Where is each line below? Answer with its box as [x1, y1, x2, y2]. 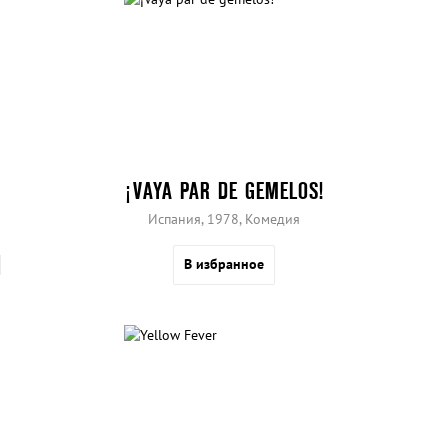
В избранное [184, 255, 264, 274]
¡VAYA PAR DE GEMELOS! [124, 178, 324, 204]
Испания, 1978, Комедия [148, 210, 300, 229]
